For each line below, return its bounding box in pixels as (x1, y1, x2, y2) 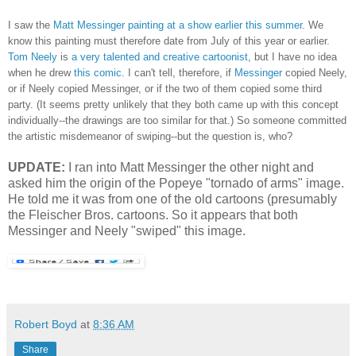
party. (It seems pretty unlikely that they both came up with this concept (8, 98, 339, 110)
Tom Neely (8, 50, 57, 63)
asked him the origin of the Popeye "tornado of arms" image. (8, 176, 344, 190)
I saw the (8, 18, 50, 31)
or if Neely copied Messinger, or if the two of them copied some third (8, 82, 322, 95)
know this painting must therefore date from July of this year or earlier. (8, 34, 330, 47)
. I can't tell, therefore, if (122, 66, 234, 79)
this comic (74, 66, 122, 79)
